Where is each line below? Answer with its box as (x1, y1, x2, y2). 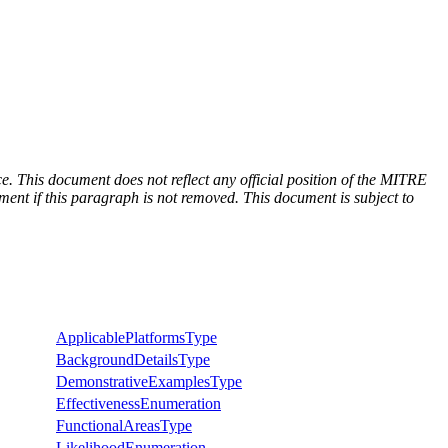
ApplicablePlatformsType (56, 328, 217, 346)
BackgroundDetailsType (56, 350, 210, 368)
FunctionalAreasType (56, 416, 192, 434)
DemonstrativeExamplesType (56, 372, 242, 390)
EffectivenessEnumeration (56, 394, 221, 412)
